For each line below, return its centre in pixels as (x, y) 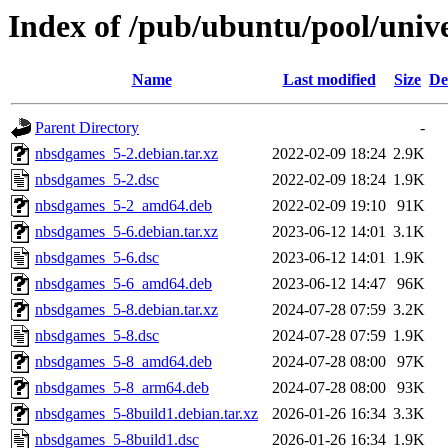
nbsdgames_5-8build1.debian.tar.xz (146, 414)
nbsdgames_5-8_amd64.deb (123, 362)
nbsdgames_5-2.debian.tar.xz (126, 154)
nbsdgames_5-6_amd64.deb (123, 284)
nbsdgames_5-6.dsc (97, 258)
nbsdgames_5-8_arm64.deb (122, 388)
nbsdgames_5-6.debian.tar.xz (126, 232)
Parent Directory (87, 128)
